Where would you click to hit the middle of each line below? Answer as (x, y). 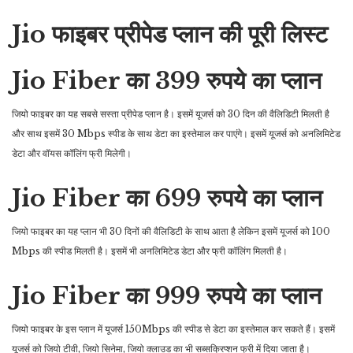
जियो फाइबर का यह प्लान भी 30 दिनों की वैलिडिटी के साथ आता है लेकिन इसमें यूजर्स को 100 (171, 232)
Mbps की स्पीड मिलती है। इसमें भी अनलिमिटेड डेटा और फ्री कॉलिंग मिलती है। (150, 251)
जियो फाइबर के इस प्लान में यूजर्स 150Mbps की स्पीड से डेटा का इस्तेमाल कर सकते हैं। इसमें (173, 329)
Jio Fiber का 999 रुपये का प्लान (167, 296)
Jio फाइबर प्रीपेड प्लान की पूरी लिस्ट (170, 35)
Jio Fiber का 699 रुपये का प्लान (167, 199)
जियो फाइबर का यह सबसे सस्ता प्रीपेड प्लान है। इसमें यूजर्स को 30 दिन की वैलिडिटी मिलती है (171, 114)
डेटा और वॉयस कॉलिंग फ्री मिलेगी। (72, 154)
